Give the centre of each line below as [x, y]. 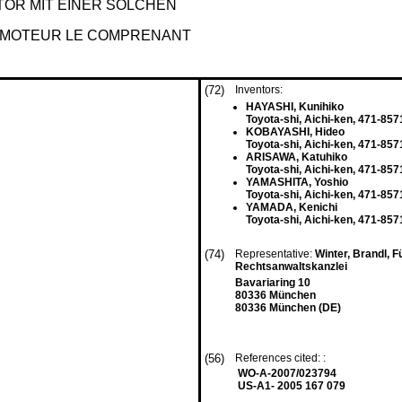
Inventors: [259, 90]
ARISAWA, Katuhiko [297, 157]
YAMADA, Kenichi [292, 207]
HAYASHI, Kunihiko [295, 107]
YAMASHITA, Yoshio [297, 182]
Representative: [275, 254]
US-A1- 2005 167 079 [292, 386]
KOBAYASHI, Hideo [295, 132]
